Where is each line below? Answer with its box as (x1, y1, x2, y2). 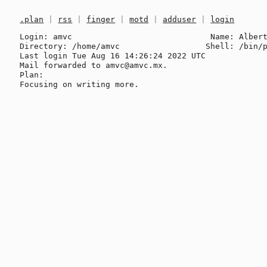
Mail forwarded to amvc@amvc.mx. (20, 60, 168, 70)
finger (86, 15, 116, 24)
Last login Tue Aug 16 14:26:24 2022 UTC (20, 51, 206, 60)
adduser (163, 15, 197, 24)
